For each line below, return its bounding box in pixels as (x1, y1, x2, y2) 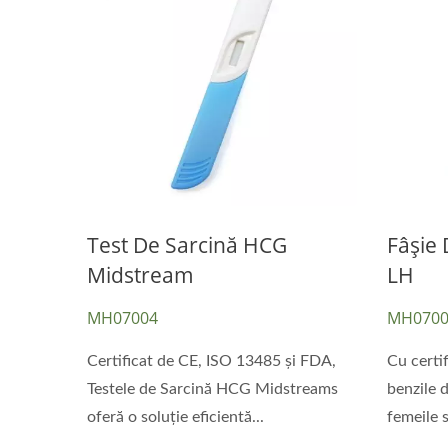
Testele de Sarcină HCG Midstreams (87, 380, 338, 397)
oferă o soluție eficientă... (87, 408, 264, 425)
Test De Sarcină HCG (87, 230, 287, 259)
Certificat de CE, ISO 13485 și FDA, (87, 352, 336, 369)
